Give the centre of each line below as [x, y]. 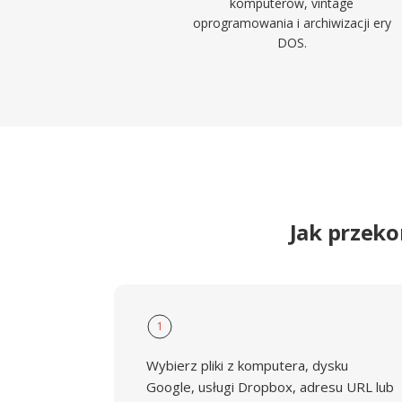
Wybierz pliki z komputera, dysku [247, 365]
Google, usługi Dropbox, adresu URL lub [270, 387]
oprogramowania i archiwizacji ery [292, 23]
